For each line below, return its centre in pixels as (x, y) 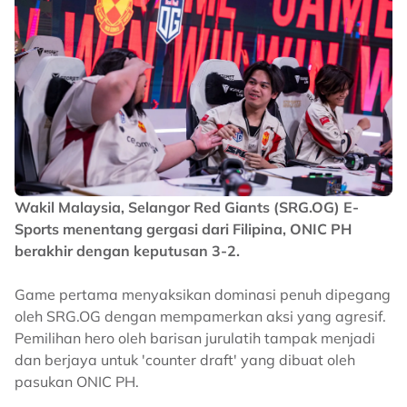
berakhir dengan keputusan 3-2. (127, 251)
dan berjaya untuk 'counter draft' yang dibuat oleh (185, 360)
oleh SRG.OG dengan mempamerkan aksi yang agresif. (200, 317)
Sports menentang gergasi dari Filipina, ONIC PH (183, 229)
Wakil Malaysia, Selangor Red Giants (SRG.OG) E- (187, 208)
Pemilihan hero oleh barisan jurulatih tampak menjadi (195, 338)
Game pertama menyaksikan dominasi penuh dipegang (203, 295)
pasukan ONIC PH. (77, 382)
